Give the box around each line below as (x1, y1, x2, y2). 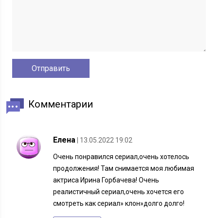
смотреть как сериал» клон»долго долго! (53, 200, 185, 208)
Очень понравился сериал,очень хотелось (53, 153, 190, 161)
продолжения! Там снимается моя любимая (53, 164, 195, 173)
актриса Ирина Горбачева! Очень (53, 176, 160, 184)
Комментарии (28, 98, 93, 110)
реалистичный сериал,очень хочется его (53, 188, 184, 196)
